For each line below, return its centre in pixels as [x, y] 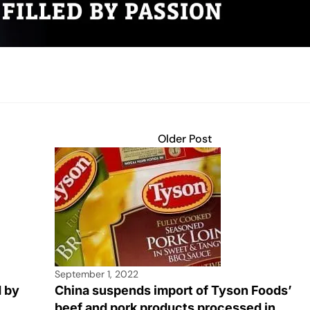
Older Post [184, 138]
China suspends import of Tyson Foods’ [173, 290]
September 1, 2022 [97, 274]
